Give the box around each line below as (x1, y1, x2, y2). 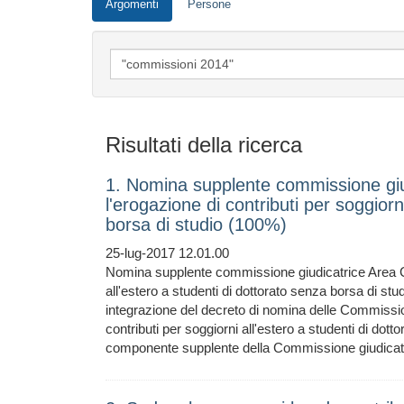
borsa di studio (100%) (106, 215, 287, 234)
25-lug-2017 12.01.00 (106, 245, 229, 261)
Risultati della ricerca (106, 133, 302, 157)
